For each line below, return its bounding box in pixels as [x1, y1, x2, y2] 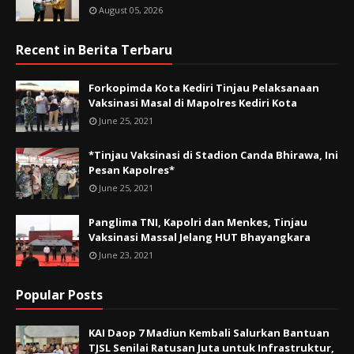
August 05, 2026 [99, 4, 163, 17]
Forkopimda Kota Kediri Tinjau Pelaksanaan [88, 81, 319, 96]
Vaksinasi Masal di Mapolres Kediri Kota [88, 96, 297, 111]
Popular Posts [16, 286, 103, 304]
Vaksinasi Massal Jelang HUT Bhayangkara [88, 230, 311, 245]
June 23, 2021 [99, 249, 153, 262]
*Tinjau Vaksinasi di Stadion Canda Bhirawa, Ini [88, 148, 338, 163]
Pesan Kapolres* [88, 163, 175, 178]
